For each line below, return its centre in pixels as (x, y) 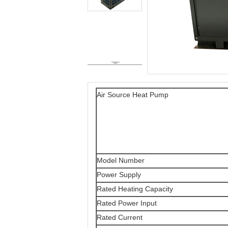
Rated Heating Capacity (135, 189)
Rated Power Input (127, 203)
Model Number (121, 160)
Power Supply (119, 175)
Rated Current (120, 217)
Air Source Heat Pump (133, 95)
